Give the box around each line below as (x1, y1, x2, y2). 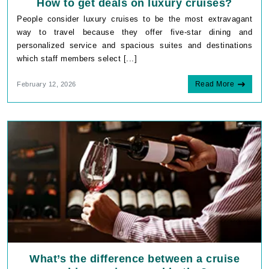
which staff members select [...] (17, 54, 137, 64)
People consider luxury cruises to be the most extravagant (17, 14, 252, 24)
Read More (195, 80, 234, 89)
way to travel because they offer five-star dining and (17, 28, 252, 37)
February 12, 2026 (17, 80, 76, 88)
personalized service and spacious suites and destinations (17, 41, 252, 50)
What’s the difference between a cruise (29, 252, 240, 265)
